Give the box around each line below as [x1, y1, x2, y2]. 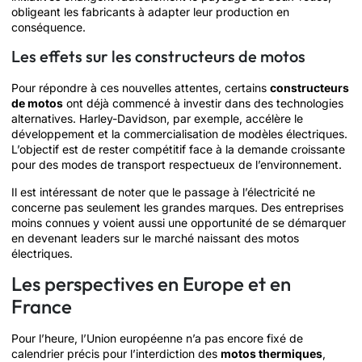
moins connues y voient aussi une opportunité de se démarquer [11, 215, 346, 229]
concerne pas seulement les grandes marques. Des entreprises [11, 200, 343, 214]
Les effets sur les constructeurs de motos [11, 46, 305, 67]
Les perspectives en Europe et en [11, 271, 291, 296]
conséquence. [11, 19, 86, 34]
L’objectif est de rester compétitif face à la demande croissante [11, 142, 345, 157]
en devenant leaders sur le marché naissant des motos [11, 230, 299, 245]
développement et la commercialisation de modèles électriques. [11, 127, 347, 141]
